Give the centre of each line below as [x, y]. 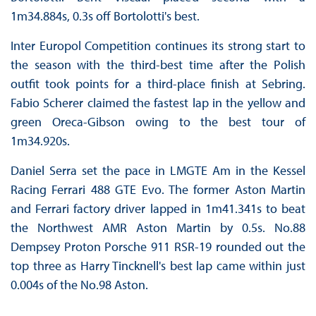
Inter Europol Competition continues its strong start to [158, 45]
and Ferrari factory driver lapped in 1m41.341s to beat [158, 208]
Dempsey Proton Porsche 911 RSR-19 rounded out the [158, 246]
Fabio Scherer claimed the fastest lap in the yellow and [158, 102]
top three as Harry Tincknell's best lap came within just [158, 265]
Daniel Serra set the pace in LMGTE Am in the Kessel [158, 170]
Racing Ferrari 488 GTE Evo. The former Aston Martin [158, 189]
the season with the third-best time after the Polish [158, 64]
